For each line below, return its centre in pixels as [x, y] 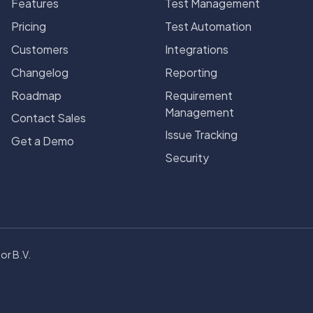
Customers [40, 49]
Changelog [40, 72]
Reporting [191, 72]
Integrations [197, 49]
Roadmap [36, 95]
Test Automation [208, 26]
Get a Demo [43, 141]
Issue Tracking [201, 135]
